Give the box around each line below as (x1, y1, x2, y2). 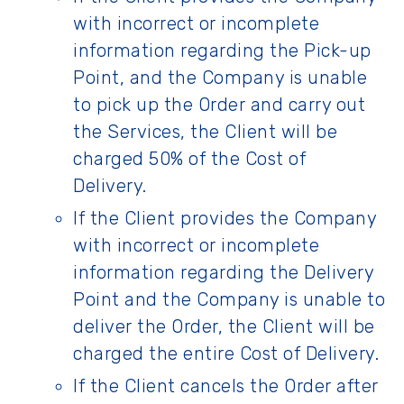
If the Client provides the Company (73, 207, 376, 229)
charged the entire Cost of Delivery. (73, 343, 384, 364)
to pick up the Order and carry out (73, 94, 365, 115)
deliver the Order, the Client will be (73, 316, 375, 337)
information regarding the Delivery (73, 262, 373, 283)
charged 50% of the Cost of (73, 148, 306, 170)
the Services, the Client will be (73, 121, 337, 142)
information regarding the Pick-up (73, 40, 372, 61)
